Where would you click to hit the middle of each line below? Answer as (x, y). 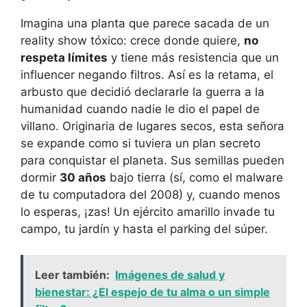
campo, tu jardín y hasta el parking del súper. (144, 229)
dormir (40, 177)
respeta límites (64, 57)
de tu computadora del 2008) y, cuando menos (150, 194)
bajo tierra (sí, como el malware (195, 177)
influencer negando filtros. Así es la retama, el (147, 74)
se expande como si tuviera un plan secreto (140, 143)
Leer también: (72, 275)
